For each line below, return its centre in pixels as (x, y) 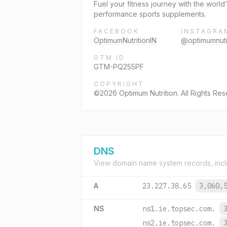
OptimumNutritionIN (125, 40)
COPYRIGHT (119, 84)
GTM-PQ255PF (119, 67)
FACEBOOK (117, 31)
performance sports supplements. (150, 14)
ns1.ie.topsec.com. (179, 209)
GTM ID (109, 58)
